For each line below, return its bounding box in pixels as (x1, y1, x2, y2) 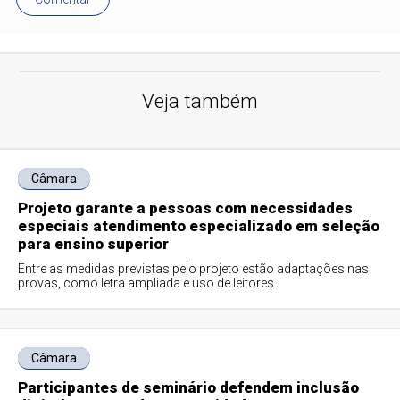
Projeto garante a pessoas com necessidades (18, 199, 354, 217)
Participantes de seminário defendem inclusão (18, 379, 360, 396)
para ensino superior (18, 235, 170, 253)
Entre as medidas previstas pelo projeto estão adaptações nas (18, 262, 370, 276)
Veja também (142, 90, 258, 112)
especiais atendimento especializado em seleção (18, 217, 380, 235)
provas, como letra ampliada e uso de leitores (18, 276, 275, 290)
